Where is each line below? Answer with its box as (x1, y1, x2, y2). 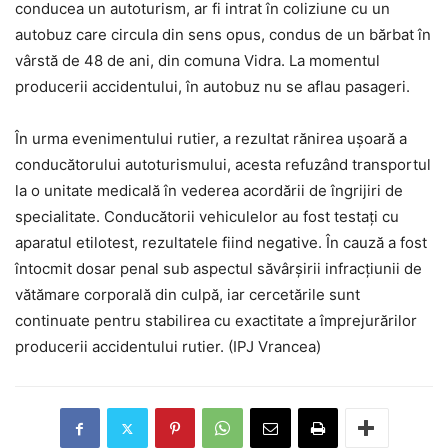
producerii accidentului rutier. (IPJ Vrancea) (15, 337, 321, 357)
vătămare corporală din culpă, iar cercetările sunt (15, 285, 360, 305)
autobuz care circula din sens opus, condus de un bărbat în (15, 25, 431, 45)
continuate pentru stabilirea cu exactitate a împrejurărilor (15, 311, 417, 331)
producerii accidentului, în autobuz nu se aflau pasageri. (15, 77, 410, 97)
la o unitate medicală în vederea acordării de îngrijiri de (15, 181, 403, 201)
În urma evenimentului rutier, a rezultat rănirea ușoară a (15, 129, 407, 149)
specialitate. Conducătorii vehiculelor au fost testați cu (15, 207, 399, 227)
